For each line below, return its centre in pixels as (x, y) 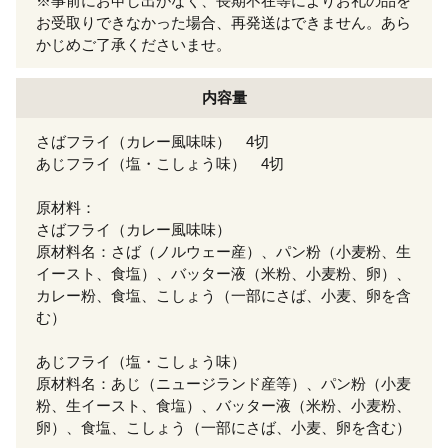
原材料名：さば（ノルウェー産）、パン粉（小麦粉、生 (223, 252)
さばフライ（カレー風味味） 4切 (152, 142)
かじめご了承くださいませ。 (133, 45)
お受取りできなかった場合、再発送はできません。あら (223, 23)
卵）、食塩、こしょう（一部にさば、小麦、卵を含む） (223, 428)
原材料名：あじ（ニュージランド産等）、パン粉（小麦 (223, 384)
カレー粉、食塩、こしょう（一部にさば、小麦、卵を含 (223, 296)
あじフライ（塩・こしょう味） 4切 (160, 164)
